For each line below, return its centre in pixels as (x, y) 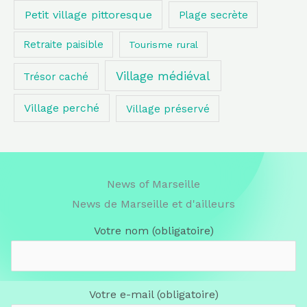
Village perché (62, 108)
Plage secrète (213, 15)
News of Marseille (153, 184)
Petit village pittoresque (88, 14)
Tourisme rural (164, 45)
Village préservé (168, 109)
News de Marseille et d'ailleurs (153, 204)
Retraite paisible (64, 44)
